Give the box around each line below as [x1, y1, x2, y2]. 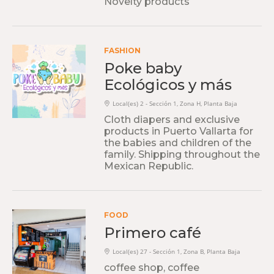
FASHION [104, 46, 141, 55]
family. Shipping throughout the [104, 149, 260, 160]
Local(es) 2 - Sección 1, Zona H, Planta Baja [113, 100, 237, 108]
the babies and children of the [104, 137, 251, 149]
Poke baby [104, 59, 182, 77]
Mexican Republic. [104, 160, 193, 172]
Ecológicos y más [104, 76, 232, 94]
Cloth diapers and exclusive [104, 114, 240, 125]
